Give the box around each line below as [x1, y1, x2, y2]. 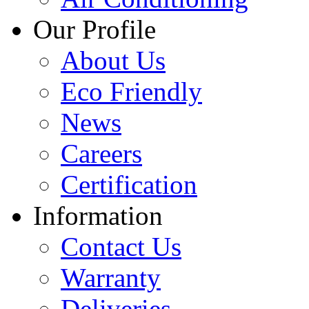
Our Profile [33, 14, 156, 44]
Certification [61, 169, 197, 199]
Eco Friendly [61, 76, 202, 106]
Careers [61, 138, 142, 168]
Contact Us [61, 231, 181, 261]
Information [33, 200, 163, 230]
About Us [61, 45, 166, 75]
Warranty [61, 262, 161, 292]
